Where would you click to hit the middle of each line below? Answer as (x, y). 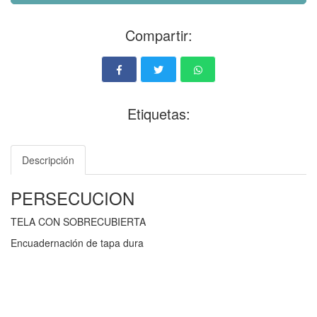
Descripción (48, 160)
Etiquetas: (158, 114)
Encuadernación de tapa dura (77, 243)
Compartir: (158, 35)
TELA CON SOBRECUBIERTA (78, 222)
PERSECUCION (73, 198)
